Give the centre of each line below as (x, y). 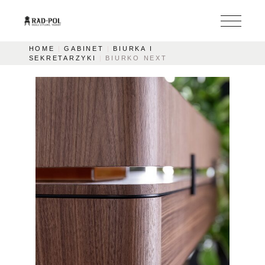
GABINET (84, 49)
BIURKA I (133, 49)
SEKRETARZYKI (62, 58)
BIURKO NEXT (136, 58)
